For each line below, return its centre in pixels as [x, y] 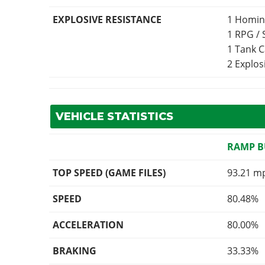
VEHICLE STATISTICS [114, 117]
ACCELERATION [88, 225]
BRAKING [75, 251]
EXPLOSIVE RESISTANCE [107, 20]
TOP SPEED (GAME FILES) [109, 173]
